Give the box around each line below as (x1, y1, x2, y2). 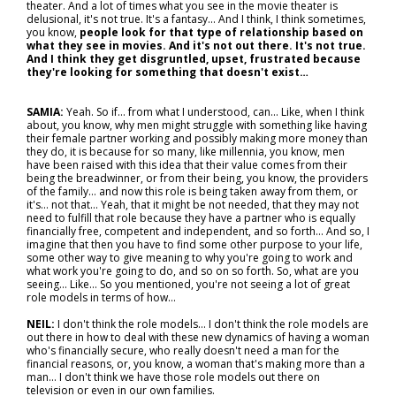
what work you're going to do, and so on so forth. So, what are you (27, 263, 359, 278)
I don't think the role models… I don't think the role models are (57, 316, 369, 331)
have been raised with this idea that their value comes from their (27, 157, 347, 172)
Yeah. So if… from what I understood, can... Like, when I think (66, 104, 364, 119)
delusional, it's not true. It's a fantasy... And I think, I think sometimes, (27, 11, 366, 27)
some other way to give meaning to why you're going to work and (27, 250, 353, 265)
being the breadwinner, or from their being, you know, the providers (27, 171, 368, 186)
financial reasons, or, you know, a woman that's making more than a (27, 356, 365, 371)
